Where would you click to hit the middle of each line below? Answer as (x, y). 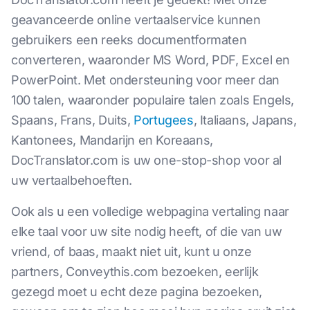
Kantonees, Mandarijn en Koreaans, (112, 140)
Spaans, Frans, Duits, (73, 120)
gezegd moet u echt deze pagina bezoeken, (137, 292)
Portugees (164, 120)
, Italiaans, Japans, (245, 120)
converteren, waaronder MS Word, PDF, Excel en (151, 60)
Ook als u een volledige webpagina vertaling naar (150, 211)
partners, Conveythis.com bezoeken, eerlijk (135, 272)
